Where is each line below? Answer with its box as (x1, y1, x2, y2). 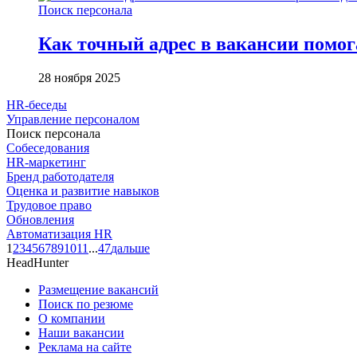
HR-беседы (6, 97, 67, 112)
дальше (111, 241, 150, 255)
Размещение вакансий (38, 282, 159, 296)
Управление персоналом (6, 112, 139, 126)
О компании (38, 311, 105, 325)
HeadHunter (6, 255, 69, 269)
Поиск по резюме (38, 296, 133, 311)
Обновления (6, 212, 74, 226)
